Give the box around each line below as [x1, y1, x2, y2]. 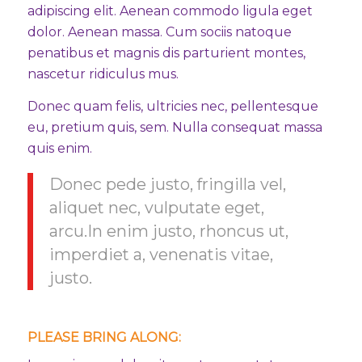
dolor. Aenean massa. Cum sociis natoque [27, 24, 292, 40]
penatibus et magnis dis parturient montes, [27, 45, 305, 61]
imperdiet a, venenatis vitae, [48, 244, 273, 264]
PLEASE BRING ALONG [27, 329, 179, 345]
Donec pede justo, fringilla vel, [48, 174, 286, 194]
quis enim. [27, 140, 92, 156]
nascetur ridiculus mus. [27, 66, 179, 82]
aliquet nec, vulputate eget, [48, 197, 264, 217]
